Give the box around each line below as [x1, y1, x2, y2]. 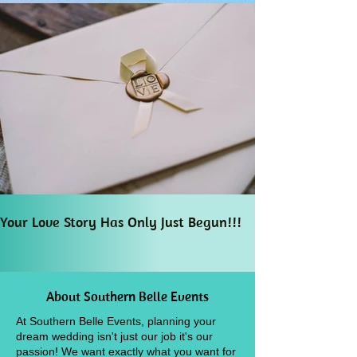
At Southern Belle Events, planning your [16, 315, 216, 328]
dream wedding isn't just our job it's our [16, 330, 213, 343]
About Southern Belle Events [46, 288, 209, 305]
